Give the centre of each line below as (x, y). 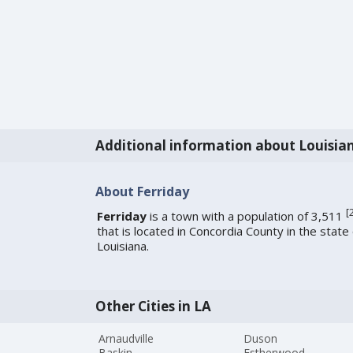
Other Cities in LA (153, 307)
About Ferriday (142, 191)
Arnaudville (126, 339)
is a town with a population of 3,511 (246, 216)
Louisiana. (123, 246)
